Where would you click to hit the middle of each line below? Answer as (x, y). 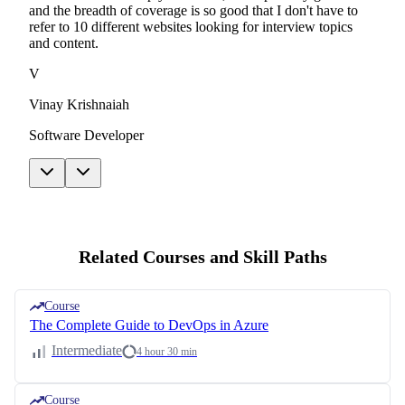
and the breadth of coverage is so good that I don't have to (193, 11)
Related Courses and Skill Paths (202, 257)
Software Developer (86, 136)
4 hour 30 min (167, 352)
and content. (64, 43)
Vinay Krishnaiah (79, 105)
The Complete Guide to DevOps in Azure (149, 325)
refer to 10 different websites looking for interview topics (191, 27)
